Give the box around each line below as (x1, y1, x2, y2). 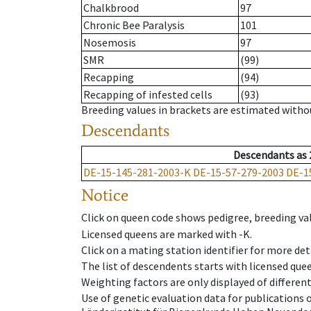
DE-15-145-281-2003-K (83, 165, 191, 180)
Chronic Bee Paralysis (83, 18, 185, 33)
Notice (81, 185, 128, 205)
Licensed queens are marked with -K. (81, 226, 252, 241)
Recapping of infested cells (83, 87, 212, 102)
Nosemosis (83, 35, 136, 50)
